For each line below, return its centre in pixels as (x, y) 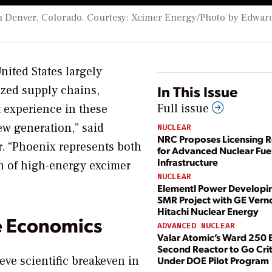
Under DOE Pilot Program (213, 260)
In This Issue (197, 91)
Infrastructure (188, 161)
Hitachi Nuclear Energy (208, 211)
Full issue (185, 108)
